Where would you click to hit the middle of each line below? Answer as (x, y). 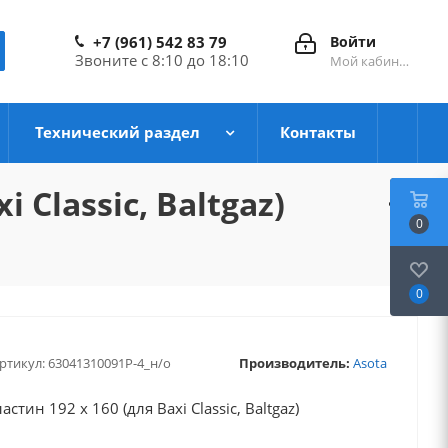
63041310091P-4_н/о (109, 362)
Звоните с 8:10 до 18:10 (162, 60)
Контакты (317, 132)
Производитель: (294, 362)
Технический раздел (117, 132)
